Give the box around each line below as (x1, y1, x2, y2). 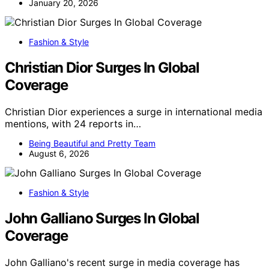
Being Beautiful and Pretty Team (29, 138, 156, 149)
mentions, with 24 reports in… (5, 118, 141, 130)
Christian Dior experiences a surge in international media (5, 106, 262, 118)
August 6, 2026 (29, 148, 89, 159)
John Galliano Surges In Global (5, 209, 199, 227)
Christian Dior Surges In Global (5, 59, 199, 77)
